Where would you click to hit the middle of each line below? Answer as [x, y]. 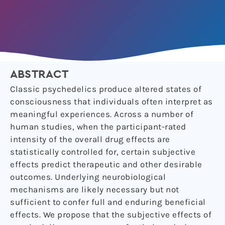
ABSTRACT [39, 75]
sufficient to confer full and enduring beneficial [108, 202]
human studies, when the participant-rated [98, 127]
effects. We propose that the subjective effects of [111, 215]
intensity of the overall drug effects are [90, 139]
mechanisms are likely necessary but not [95, 190]
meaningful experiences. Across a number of [102, 114]
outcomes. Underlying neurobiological [88, 177]
